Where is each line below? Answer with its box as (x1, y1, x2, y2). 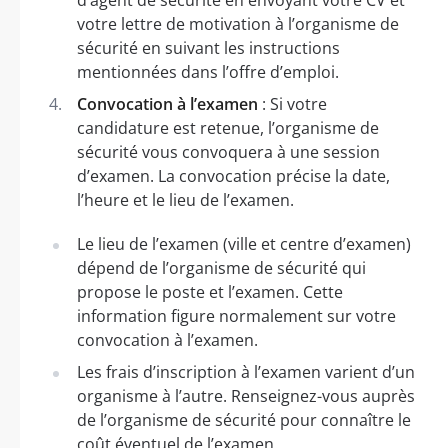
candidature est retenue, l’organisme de (77, 116, 379, 139)
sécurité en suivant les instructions (77, 36, 340, 59)
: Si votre (258, 92, 327, 115)
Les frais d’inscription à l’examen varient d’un (77, 360, 415, 383)
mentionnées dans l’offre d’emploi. (77, 60, 339, 83)
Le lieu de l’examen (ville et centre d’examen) (77, 232, 411, 255)
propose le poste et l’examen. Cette (77, 280, 343, 303)
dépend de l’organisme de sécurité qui (77, 256, 366, 279)
